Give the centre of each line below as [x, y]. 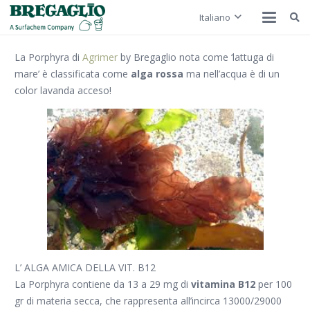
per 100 [274, 284]
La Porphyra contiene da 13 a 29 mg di [103, 284]
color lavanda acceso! [63, 90]
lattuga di [253, 57]
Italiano [215, 17]
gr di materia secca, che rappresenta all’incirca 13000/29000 [148, 300]
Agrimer [100, 57]
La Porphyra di [48, 57]
